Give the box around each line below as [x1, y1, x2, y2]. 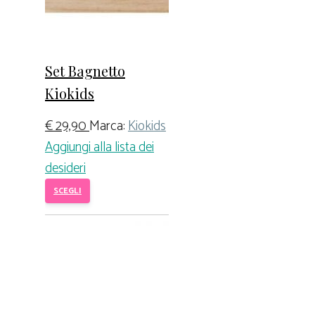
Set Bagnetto [45, 60, 125, 80]
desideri [45, 157, 86, 180]
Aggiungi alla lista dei [45, 136, 154, 159]
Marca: [89, 115, 128, 138]
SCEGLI [53, 184, 82, 198]
